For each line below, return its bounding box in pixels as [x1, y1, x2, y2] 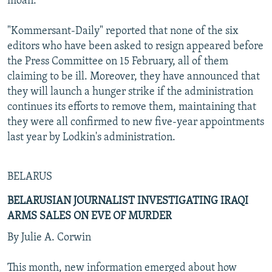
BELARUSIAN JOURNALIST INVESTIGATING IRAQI [7, 195, 248, 207]
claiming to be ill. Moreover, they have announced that [7, 70, 260, 83]
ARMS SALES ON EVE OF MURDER [7, 210, 172, 222]
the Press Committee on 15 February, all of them [7, 55, 228, 67]
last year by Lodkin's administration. [7, 131, 175, 143]
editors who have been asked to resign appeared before [7, 40, 263, 52]
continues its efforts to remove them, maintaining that [7, 101, 256, 113]
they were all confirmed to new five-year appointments [7, 116, 264, 128]
